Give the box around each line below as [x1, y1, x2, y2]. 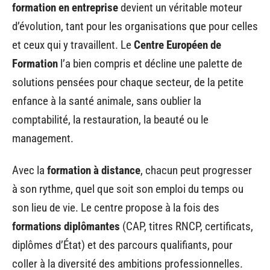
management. [12, 131, 74, 145]
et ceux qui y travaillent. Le [12, 37, 134, 52]
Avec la [12, 163, 47, 177]
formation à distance [47, 163, 140, 177]
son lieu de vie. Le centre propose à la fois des [12, 201, 219, 215]
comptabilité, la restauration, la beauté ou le [12, 112, 209, 127]
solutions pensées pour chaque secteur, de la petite [12, 75, 243, 89]
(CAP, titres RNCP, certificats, [120, 219, 253, 233]
